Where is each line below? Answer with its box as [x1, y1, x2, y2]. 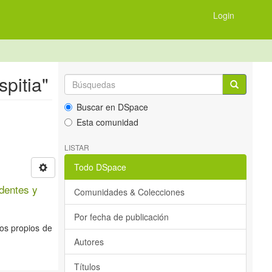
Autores [74, 236, 104, 248]
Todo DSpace [74, 161, 126, 173]
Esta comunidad [76, 116, 138, 128]
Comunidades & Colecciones [74, 186, 185, 198]
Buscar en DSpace [76, 101, 148, 113]
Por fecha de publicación [74, 211, 169, 223]
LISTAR [64, 142, 89, 152]
